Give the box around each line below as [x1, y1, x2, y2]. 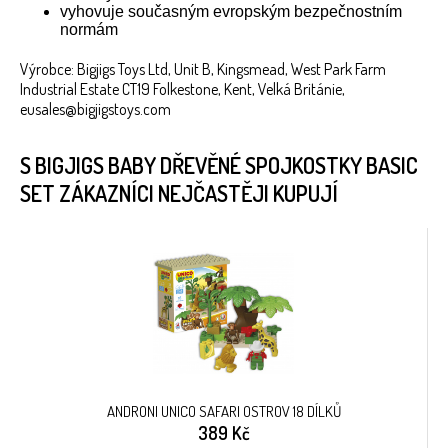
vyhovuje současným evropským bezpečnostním [60, 3, 402, 21]
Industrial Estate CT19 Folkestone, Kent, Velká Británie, [20, 79, 345, 100]
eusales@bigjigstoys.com [20, 99, 171, 120]
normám [60, 21, 118, 39]
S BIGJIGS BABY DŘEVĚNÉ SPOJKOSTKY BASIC [20, 151, 418, 180]
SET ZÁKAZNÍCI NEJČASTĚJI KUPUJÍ [20, 179, 338, 208]
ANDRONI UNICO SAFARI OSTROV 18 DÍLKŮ [106, 402, 341, 422]
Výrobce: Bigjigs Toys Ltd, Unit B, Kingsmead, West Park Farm [20, 59, 386, 80]
